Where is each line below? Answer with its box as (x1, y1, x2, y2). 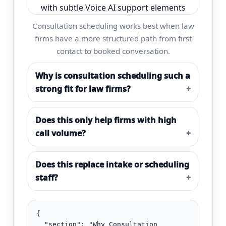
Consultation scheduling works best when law (32, 21, 194, 31)
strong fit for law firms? (35, 83, 131, 95)
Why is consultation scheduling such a (35, 70, 190, 82)
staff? (35, 172, 58, 184)
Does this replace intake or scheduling (35, 159, 189, 171)
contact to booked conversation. (56, 46, 170, 56)
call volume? (35, 128, 86, 139)
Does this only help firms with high (35, 115, 177, 126)
